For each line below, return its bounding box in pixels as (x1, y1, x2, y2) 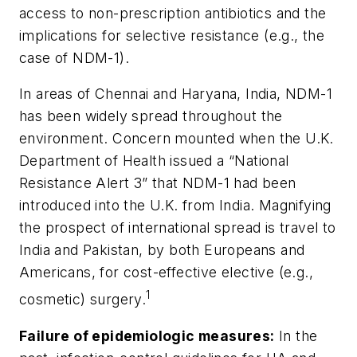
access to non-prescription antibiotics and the (19, 4, 327, 22)
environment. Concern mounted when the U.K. (19, 130, 334, 147)
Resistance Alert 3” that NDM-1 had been (19, 175, 296, 192)
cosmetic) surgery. (19, 291, 147, 308)
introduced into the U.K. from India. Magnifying (19, 197, 331, 214)
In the (274, 327, 318, 344)
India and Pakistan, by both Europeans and (19, 241, 305, 259)
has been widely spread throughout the (19, 108, 283, 125)
